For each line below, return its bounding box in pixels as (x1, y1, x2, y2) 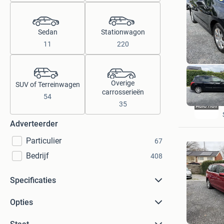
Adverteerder (10, 119, 58, 128)
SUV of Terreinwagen (15, 80, 80, 88)
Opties (10, 197, 33, 207)
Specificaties (10, 175, 56, 185)
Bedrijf (26, 151, 49, 160)
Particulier (26, 136, 61, 145)
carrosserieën (101, 88, 144, 96)
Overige (111, 79, 135, 87)
